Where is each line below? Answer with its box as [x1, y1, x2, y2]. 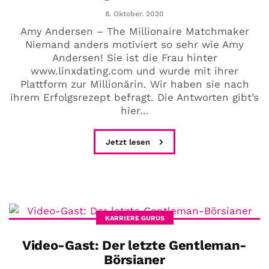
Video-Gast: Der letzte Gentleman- [22, 238, 247, 253]
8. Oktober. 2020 [105, 10, 164, 19]
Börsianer [104, 252, 165, 268]
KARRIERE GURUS [104, 214, 165, 223]
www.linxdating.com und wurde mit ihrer [31, 65, 238, 77]
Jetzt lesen [106, 138, 153, 147]
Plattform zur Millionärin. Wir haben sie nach [20, 78, 249, 91]
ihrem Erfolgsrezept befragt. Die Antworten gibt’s [10, 91, 259, 104]
